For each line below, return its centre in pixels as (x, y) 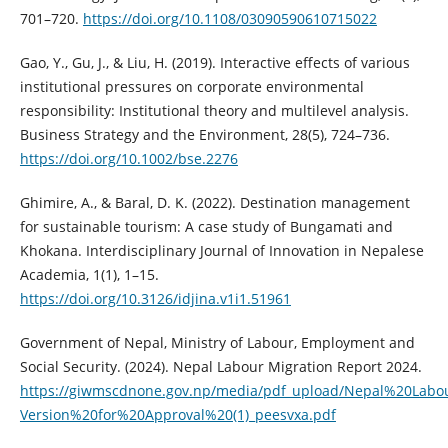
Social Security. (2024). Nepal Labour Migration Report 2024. (220, 367)
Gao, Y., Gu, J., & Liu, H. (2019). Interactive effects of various (214, 63)
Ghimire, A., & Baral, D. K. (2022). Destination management (214, 203)
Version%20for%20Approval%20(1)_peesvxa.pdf (177, 415)
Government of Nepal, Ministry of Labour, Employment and (217, 343)
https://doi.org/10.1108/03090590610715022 (229, 19)
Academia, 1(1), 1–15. (89, 275)
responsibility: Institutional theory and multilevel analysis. (214, 111)
